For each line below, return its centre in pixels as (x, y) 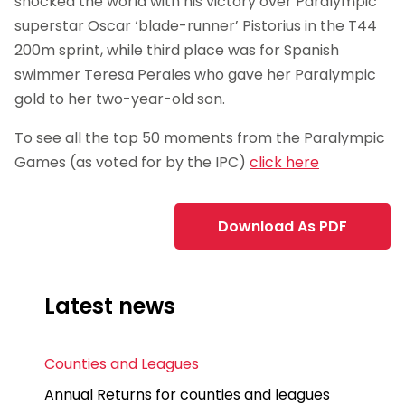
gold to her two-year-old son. (120, 99)
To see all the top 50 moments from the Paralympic (200, 138)
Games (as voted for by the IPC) (132, 163)
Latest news (110, 306)
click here (284, 163)
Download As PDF (283, 227)
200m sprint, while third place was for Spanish (177, 51)
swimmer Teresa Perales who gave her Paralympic (195, 75)
